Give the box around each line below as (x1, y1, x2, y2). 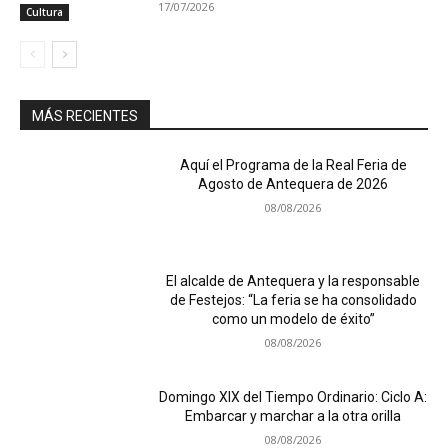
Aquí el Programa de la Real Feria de (179, 157, 407, 174)
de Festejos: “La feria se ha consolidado (169, 292, 417, 309)
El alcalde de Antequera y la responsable (166, 273, 421, 290)
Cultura (26, 5, 63, 20)
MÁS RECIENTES (32, 108, 138, 125)
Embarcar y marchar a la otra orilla (185, 407, 402, 424)
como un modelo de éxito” (211, 311, 375, 328)
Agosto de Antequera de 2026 (198, 176, 389, 193)
